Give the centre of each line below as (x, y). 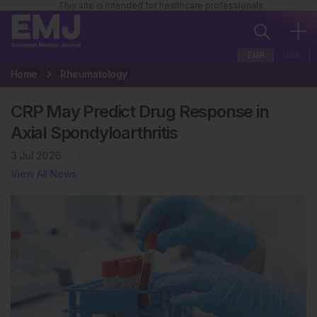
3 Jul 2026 (36, 155)
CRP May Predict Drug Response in (140, 111)
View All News (44, 174)
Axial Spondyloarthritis (94, 133)
